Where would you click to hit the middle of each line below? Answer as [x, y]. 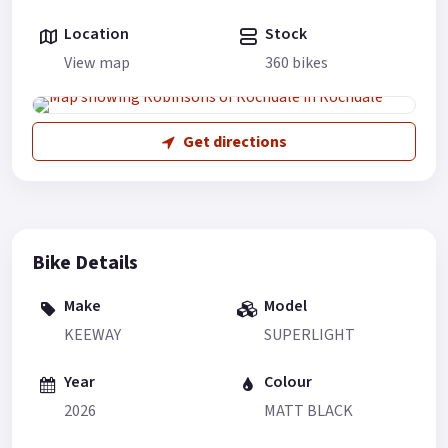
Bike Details [85, 263]
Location [96, 34]
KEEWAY [92, 334]
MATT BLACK [308, 410]
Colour [288, 382]
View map [97, 62]
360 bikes [296, 62]
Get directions [234, 141]
